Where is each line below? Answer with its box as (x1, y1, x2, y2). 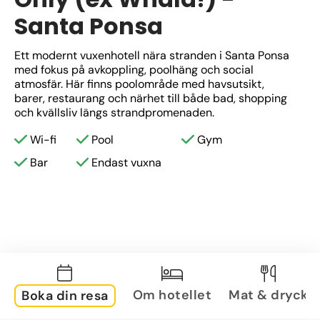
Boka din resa (21, 287, 109, 304)
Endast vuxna (91, 155, 161, 170)
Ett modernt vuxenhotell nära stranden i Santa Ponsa (14, 48, 289, 63)
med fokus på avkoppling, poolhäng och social (14, 62, 254, 77)
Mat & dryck (229, 286, 309, 304)
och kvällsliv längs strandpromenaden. (14, 105, 214, 120)
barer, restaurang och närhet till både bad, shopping (14, 91, 287, 106)
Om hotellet (132, 286, 211, 304)
